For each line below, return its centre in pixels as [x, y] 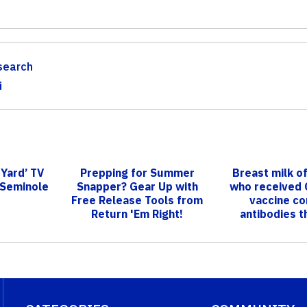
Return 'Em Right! [137, 213]
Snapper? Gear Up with [137, 186]
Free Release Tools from [137, 200]
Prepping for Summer [137, 172]
